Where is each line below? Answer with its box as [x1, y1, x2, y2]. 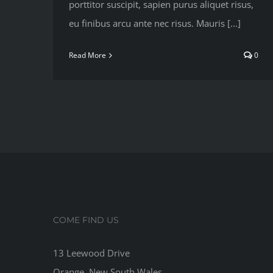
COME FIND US [53, 214, 119, 226]
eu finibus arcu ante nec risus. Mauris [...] [69, 17, 241, 30]
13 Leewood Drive [53, 247, 130, 260]
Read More [69, 50, 106, 61]
